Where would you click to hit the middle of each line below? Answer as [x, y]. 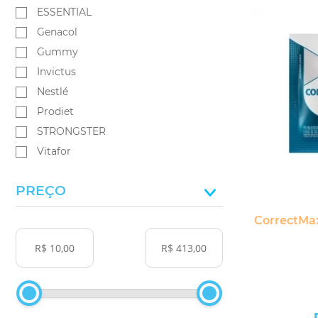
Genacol [57, 32]
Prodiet [55, 111]
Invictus [56, 72]
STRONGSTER [71, 131]
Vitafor [54, 151]
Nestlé [53, 92]
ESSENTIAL [64, 12]
